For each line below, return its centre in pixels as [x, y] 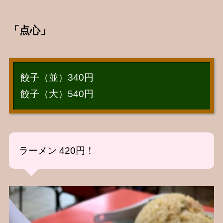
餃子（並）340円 [57, 78]
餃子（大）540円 [57, 94]
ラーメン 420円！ [56, 150]
